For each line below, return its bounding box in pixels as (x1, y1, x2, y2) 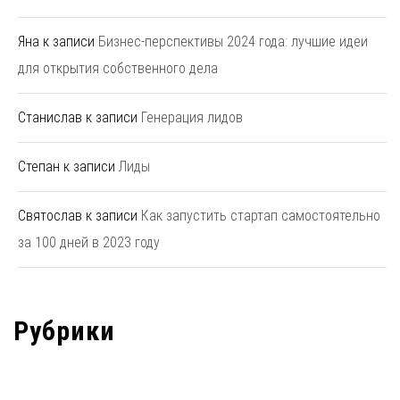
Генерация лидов (141, 109, 243, 127)
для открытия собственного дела (18, 60, 218, 78)
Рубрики (13, 315, 115, 347)
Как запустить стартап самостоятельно (141, 207, 380, 225)
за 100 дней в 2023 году (18, 234, 160, 252)
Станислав (18, 109, 82, 127)
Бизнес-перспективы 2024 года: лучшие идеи (98, 33, 368, 51)
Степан (18, 158, 60, 176)
